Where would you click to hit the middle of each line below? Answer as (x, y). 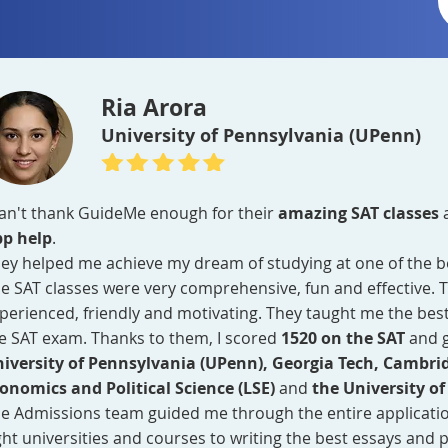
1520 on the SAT (345, 338)
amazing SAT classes (360, 213)
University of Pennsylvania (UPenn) (261, 135)
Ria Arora (154, 107)
